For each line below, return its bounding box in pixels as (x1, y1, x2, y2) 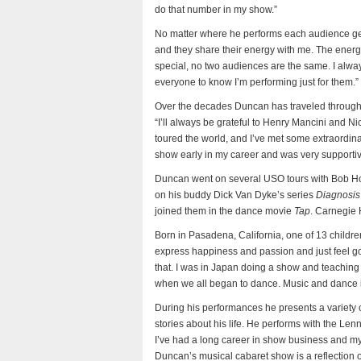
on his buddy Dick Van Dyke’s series (155, 189, 316, 201)
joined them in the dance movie (155, 205, 294, 217)
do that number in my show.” (155, 4, 277, 15)
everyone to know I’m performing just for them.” (155, 77, 359, 88)
